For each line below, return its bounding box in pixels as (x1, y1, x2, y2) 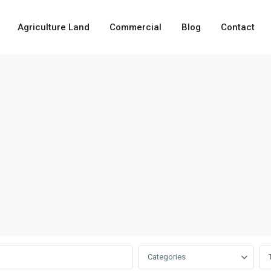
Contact (220, 22, 255, 33)
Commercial (109, 22, 162, 33)
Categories (148, 252, 186, 261)
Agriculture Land (17, 22, 90, 33)
